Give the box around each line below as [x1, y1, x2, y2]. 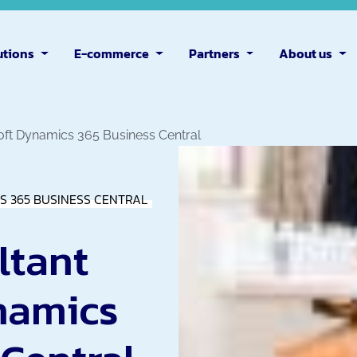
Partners [188, 44, 240, 64]
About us [279, 44, 333, 64]
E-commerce [74, 44, 150, 64]
